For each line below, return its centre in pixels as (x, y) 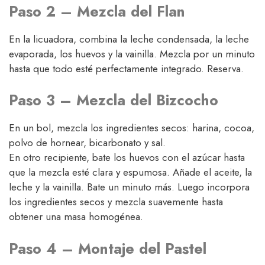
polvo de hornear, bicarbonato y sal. (87, 143)
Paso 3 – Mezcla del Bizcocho (114, 100)
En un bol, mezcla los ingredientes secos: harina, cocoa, (132, 128)
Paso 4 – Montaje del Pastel (108, 248)
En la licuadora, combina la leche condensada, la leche (129, 39)
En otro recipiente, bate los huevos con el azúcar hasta (127, 158)
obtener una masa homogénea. (76, 217)
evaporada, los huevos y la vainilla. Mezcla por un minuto (132, 54)
